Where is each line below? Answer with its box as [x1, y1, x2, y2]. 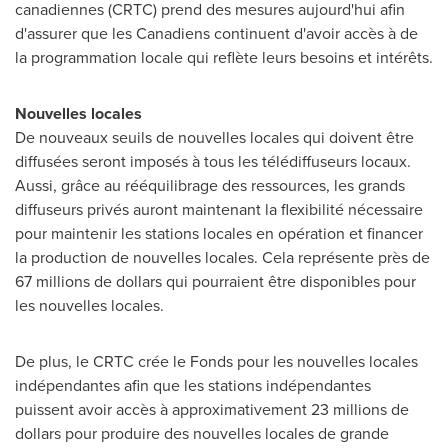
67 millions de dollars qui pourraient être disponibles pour [15, 270, 416, 293]
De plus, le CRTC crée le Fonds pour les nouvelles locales [15, 350, 418, 373]
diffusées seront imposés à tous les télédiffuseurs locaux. [15, 150, 411, 173]
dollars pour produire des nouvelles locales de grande [15, 422, 389, 445]
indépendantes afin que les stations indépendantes [15, 374, 371, 397]
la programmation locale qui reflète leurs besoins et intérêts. [15, 46, 433, 69]
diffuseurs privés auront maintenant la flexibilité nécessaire [15, 198, 423, 221]
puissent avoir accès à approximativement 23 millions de [15, 398, 409, 421]
